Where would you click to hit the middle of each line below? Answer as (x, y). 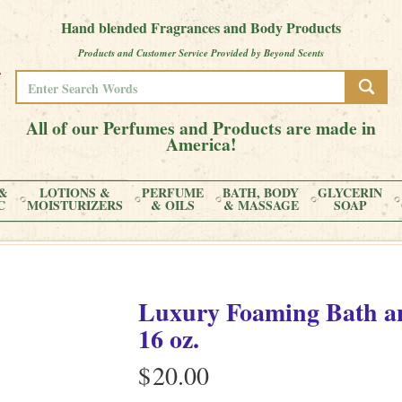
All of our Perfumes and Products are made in (201, 128)
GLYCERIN (350, 192)
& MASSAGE (261, 205)
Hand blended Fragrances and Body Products (201, 27)
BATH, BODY (261, 192)
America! (201, 144)
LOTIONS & (75, 192)
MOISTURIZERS (75, 205)
